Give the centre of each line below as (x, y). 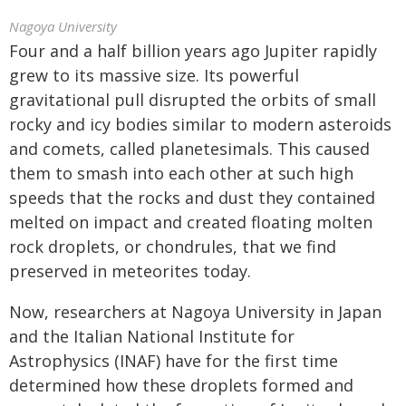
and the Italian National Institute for (152, 336)
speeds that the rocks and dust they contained (192, 198)
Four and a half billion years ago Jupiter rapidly (193, 51)
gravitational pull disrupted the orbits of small (193, 100)
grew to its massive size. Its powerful (154, 75)
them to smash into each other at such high (181, 173)
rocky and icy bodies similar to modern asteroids (200, 124)
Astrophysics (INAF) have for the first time (174, 361)
